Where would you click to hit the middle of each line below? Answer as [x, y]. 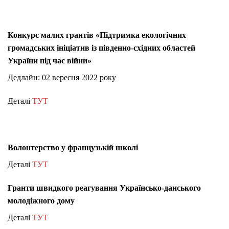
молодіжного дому [41, 201]
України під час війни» [50, 60]
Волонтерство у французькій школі [73, 148]
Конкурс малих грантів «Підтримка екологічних [97, 35]
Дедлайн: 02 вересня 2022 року [62, 77]
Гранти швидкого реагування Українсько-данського [104, 188]
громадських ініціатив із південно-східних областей [101, 48]
